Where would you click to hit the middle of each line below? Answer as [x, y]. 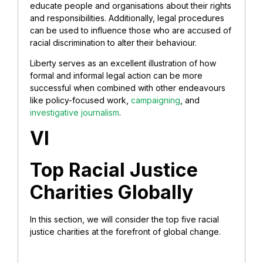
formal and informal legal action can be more [116, 76]
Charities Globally [112, 192]
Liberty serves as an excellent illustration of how [123, 63]
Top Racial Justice [114, 170]
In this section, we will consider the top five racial [124, 219]
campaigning [156, 100]
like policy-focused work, [80, 100]
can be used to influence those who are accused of [131, 30]
